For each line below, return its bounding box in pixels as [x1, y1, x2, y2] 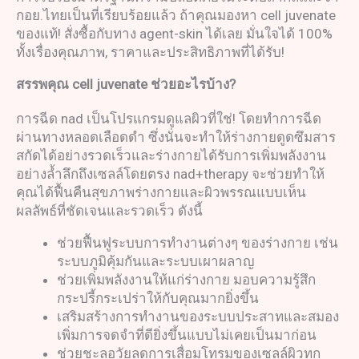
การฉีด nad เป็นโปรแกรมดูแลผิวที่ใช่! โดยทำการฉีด [16, 111, 321, 127]
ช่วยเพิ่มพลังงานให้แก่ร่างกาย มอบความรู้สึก [57, 272, 316, 288]
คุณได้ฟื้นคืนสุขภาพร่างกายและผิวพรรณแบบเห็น [16, 184, 306, 201]
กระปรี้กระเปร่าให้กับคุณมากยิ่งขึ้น [57, 290, 259, 307]
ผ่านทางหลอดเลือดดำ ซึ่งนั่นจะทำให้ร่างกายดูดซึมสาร [16, 129, 336, 146]
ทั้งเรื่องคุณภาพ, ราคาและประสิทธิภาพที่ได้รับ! [16, 44, 284, 61]
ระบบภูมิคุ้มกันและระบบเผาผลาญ [57, 253, 254, 270]
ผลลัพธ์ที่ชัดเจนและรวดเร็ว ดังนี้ [16, 203, 203, 220]
